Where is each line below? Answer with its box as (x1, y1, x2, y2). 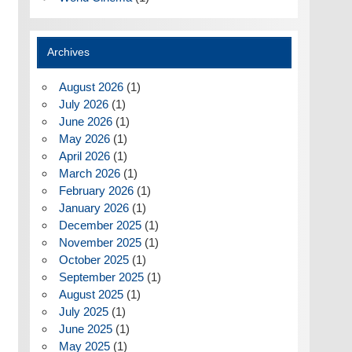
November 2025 (58, 236, 141, 250)
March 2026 (58, 167, 120, 181)
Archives (47, 46, 90, 59)
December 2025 (58, 218, 141, 233)
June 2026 (58, 115, 112, 129)
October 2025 (58, 253, 129, 267)
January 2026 (58, 201, 129, 215)
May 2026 (58, 132, 110, 146)
